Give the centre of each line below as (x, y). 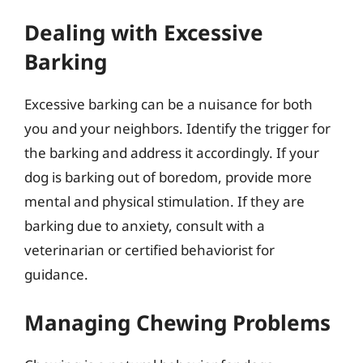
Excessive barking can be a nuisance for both (169, 104)
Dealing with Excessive (144, 32)
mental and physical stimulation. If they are (164, 201)
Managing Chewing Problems (177, 322)
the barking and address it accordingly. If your (172, 153)
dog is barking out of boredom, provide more (168, 177)
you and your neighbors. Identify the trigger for (177, 128)
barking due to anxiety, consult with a (145, 226)
